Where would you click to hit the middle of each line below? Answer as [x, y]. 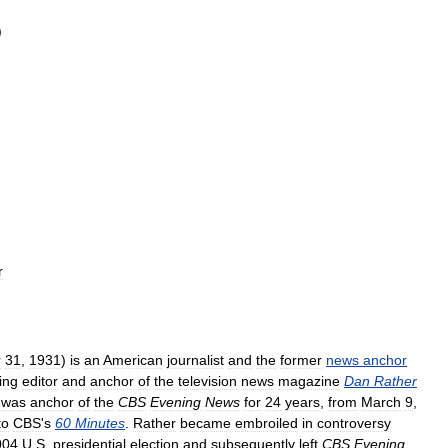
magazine [309, 381]
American [133, 360]
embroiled [266, 423]
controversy [354, 423]
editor [40, 381]
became [205, 423]
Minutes [100, 423]
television [207, 381]
